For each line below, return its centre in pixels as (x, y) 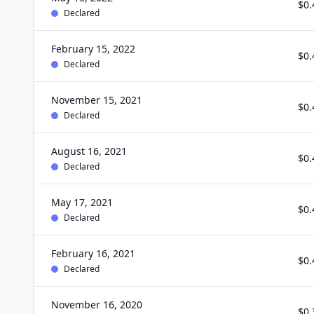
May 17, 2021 (82, 202)
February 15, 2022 (93, 49)
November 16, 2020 (97, 305)
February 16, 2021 (93, 253)
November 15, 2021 (97, 100)
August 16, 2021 (89, 151)
